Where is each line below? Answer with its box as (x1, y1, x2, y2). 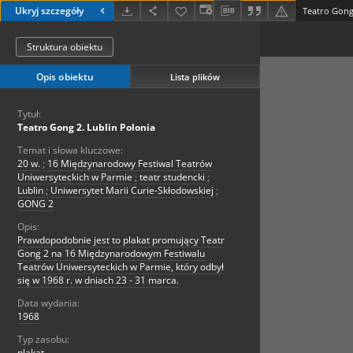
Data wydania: (17, 296, 80, 310)
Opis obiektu (35, 70, 95, 84)
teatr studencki (139, 170, 205, 184)
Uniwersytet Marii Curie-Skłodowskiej (50, 184, 214, 198)
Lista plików (169, 70, 221, 83)
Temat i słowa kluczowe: (17, 143, 123, 158)
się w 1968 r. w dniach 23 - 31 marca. (17, 273, 179, 288)
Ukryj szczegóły (15, 4, 84, 18)
